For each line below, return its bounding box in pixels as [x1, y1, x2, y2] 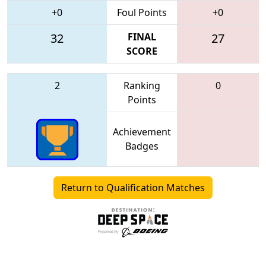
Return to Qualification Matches [61, 180, 205, 194]
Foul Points [117, 5, 167, 19]
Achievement [113, 125, 171, 138]
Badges [125, 139, 159, 153]
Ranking [123, 78, 160, 92]
